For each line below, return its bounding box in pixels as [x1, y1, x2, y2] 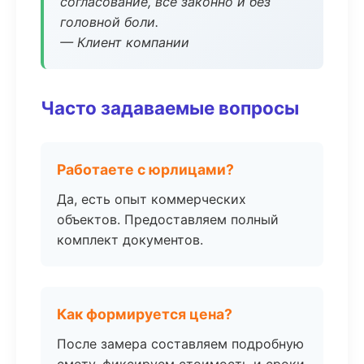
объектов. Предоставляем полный [57, 211, 279, 227]
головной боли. [60, 14, 158, 30]
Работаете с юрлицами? [57, 161, 234, 178]
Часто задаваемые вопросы [41, 97, 299, 119]
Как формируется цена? [57, 305, 232, 323]
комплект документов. [57, 232, 203, 248]
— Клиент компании [60, 34, 189, 50]
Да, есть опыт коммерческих [57, 191, 246, 207]
